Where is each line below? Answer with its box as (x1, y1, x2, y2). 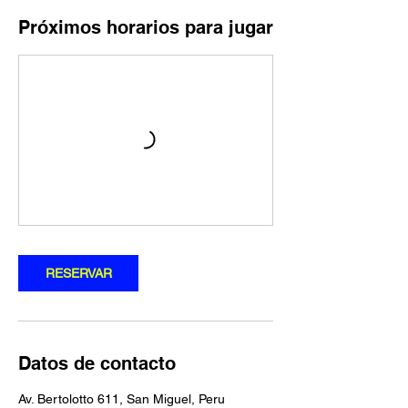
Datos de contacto (18, 352, 176, 375)
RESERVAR (45, 266, 112, 281)
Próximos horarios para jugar (18, 16, 273, 39)
